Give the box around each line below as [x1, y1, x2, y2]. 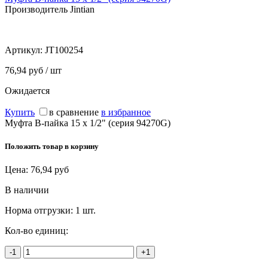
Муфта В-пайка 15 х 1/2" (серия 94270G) [5, 117, 170, 128]
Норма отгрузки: [5, 205, 75, 216]
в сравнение [49, 106, 99, 117]
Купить [5, 106, 35, 117]
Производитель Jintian [5, 4, 95, 14]
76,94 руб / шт [5, 65, 62, 75]
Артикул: [5, 44, 45, 55]
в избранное [101, 106, 151, 117]
